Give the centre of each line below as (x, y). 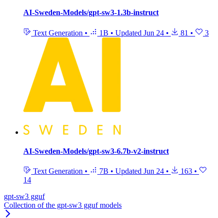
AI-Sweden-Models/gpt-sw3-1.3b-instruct (91, 13)
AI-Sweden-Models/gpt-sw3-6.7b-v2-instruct (96, 151)
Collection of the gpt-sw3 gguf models (63, 205)
